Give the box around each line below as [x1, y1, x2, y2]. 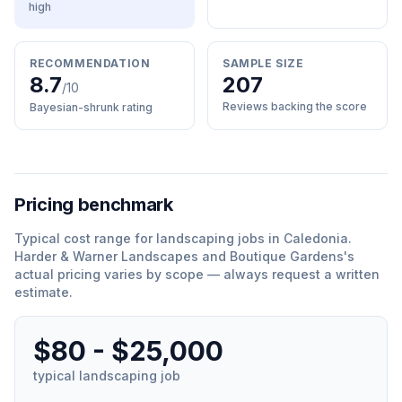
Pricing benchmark [14, 194, 173, 215]
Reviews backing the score [223, 100, 367, 113]
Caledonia [284, 231, 348, 246]
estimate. [14, 284, 73, 300]
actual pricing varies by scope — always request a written [14, 267, 380, 282]
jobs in [234, 231, 284, 246]
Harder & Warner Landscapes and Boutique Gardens [14, 249, 344, 264]
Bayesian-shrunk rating [30, 100, 153, 114]
